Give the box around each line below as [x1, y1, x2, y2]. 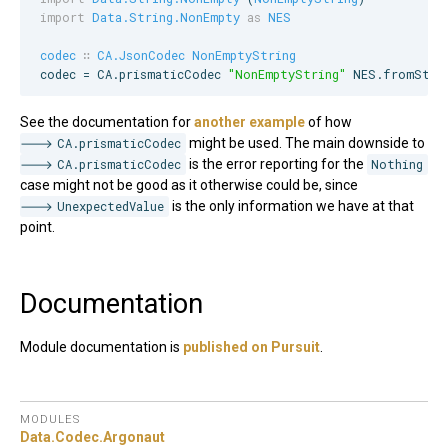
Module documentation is [20, 339, 183, 356]
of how [305, 114, 352, 131]
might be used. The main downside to [185, 135, 425, 152]
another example [194, 114, 305, 131]
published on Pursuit [183, 339, 320, 356]
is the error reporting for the [185, 156, 367, 173]
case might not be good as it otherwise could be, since [20, 177, 358, 194]
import [40, 9, 85, 26]
